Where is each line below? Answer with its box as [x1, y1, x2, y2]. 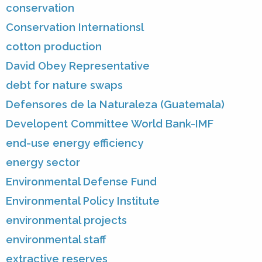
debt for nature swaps [6, 79, 123, 92]
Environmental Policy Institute [6, 195, 160, 208]
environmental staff [6, 233, 106, 246]
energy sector [6, 156, 80, 169]
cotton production [6, 40, 102, 53]
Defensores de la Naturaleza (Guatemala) [6, 98, 225, 111]
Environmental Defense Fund [6, 175, 157, 188]
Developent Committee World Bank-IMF [6, 118, 213, 130]
